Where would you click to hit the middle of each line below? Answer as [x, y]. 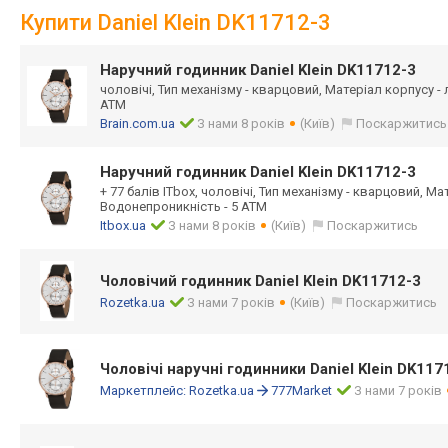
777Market [301, 390]
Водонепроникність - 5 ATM [183, 206]
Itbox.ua [123, 225]
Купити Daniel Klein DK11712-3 [175, 22]
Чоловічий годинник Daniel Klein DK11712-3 [260, 281]
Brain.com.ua [137, 123]
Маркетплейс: [144, 390]
